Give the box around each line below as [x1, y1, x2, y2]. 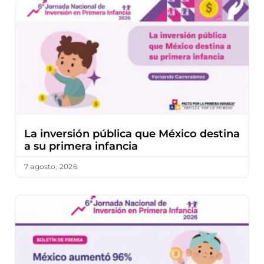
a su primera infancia [24, 139, 138, 153]
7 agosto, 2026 [24, 161, 77, 171]
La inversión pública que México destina [24, 127, 240, 140]
